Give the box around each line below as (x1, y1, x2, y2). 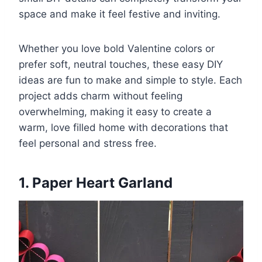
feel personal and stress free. (19, 137, 157, 149)
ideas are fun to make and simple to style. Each (19, 74, 242, 86)
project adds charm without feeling (19, 89, 182, 102)
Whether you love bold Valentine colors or (19, 42, 215, 54)
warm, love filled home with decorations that (19, 121, 228, 133)
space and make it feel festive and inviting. (19, 8, 220, 20)
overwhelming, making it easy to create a (19, 105, 212, 118)
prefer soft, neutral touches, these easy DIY (19, 58, 223, 70)
